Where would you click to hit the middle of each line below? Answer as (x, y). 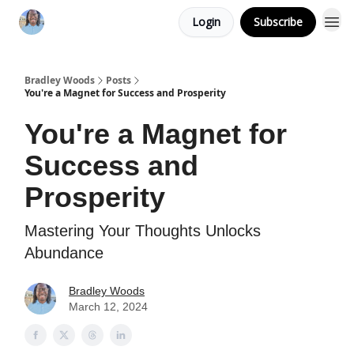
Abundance (64, 253)
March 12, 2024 (108, 307)
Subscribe (278, 22)
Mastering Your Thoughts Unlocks (143, 231)
